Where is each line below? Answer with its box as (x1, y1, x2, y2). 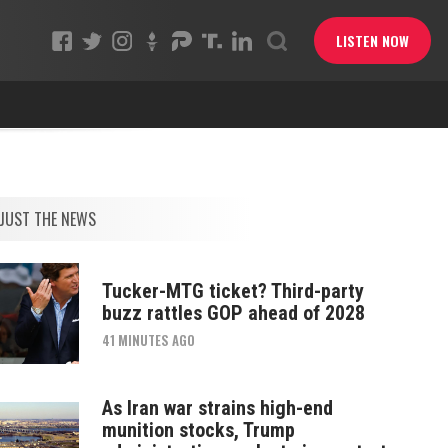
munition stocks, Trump (101, 417, 295, 442)
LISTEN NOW (335, 30, 409, 51)
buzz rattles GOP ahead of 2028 (101, 300, 365, 325)
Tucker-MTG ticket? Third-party (101, 278, 364, 303)
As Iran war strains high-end (101, 395, 333, 420)
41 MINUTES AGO (101, 329, 195, 350)
